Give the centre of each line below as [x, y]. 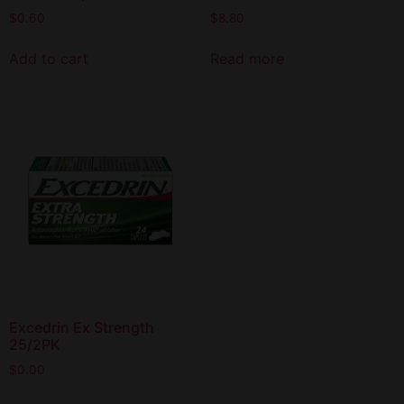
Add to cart [49, 59]
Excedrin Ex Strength [82, 328]
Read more [247, 59]
